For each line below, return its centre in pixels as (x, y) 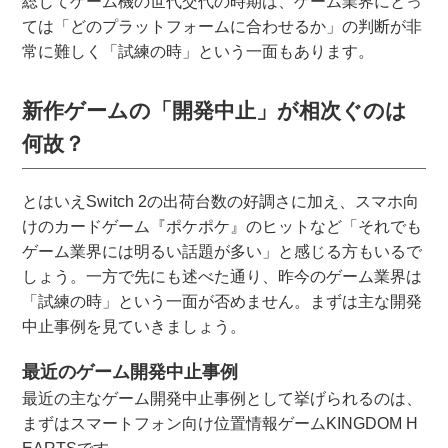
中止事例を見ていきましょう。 (134, 326)
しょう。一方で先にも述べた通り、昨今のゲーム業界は (222, 276)
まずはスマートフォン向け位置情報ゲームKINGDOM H (220, 424)
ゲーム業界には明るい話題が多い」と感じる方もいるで (222, 251)
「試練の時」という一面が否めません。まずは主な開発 (222, 301)
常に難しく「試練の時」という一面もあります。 (198, 51)
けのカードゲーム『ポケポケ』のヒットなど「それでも (222, 226)
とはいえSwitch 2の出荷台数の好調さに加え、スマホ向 (221, 201)
